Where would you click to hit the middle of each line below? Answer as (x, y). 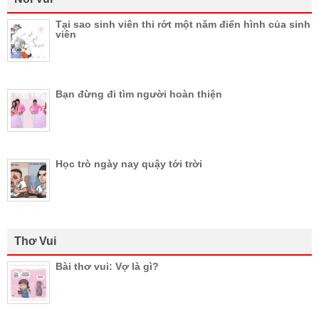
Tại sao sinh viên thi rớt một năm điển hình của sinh (183, 24)
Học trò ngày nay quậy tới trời (129, 163)
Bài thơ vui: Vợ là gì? (107, 266)
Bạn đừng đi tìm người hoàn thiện (139, 94)
